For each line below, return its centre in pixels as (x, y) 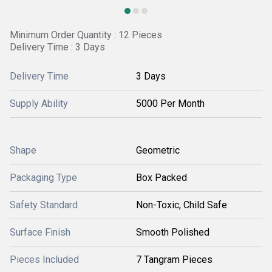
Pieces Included (44, 260)
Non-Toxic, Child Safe (182, 205)
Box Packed (161, 178)
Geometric (158, 150)
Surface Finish (40, 232)
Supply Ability (39, 104)
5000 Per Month (170, 104)
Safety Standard (44, 205)
